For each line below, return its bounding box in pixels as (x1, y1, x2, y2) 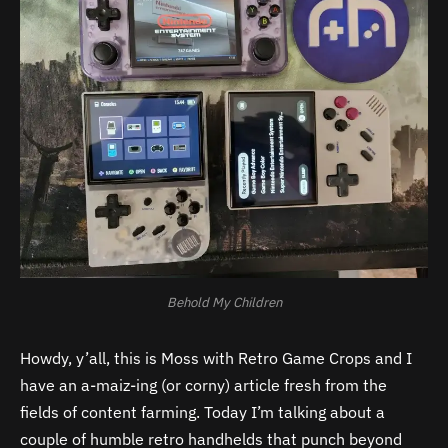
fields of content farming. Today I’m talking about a (20, 402, 385, 423)
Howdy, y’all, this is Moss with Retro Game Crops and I (20, 348, 412, 369)
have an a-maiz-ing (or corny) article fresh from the (20, 375, 387, 396)
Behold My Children (166, 293, 282, 312)
